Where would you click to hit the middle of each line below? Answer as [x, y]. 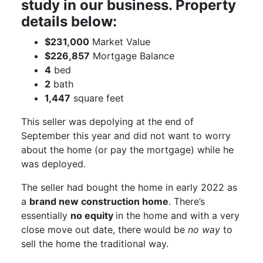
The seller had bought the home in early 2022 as [129, 188]
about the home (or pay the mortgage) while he [127, 150]
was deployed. [53, 164]
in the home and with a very [177, 216]
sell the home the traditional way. [95, 244]
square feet [97, 98]
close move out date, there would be [104, 230]
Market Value [119, 42]
